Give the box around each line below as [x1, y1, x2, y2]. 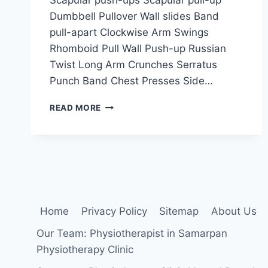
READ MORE [50, 102, 102, 112]
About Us [211, 205, 257, 218]
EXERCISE [100, 137, 144, 147]
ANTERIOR [100, 112, 146, 122]
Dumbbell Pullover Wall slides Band [50, 10, 219, 22]
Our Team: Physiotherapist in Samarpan [36, 227, 228, 240]
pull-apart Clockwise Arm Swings [50, 26, 209, 38]
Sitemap [159, 205, 199, 218]
